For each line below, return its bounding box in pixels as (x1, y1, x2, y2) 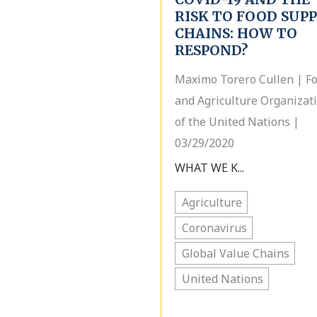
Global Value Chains (182, 246, 289, 261)
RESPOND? (175, 42, 248, 59)
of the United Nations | (175, 114, 299, 129)
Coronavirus (182, 220, 247, 236)
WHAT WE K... (175, 160, 244, 175)
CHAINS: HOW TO (175, 25, 297, 42)
